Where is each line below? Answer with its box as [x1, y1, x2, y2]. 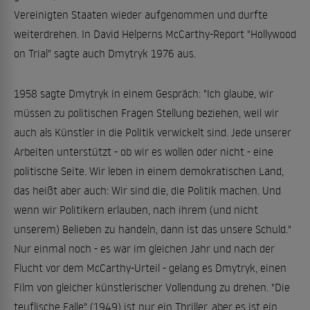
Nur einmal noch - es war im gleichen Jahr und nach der [14, 241, 275, 255]
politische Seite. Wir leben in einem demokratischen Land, [14, 164, 284, 178]
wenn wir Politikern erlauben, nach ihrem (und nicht [14, 203, 258, 217]
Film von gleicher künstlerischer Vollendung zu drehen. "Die [14, 280, 290, 294]
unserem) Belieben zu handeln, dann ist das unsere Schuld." [14, 222, 291, 236]
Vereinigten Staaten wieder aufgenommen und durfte [14, 8, 268, 21]
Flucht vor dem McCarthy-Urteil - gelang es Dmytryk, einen [14, 261, 286, 275]
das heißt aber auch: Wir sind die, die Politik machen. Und [14, 183, 281, 197]
